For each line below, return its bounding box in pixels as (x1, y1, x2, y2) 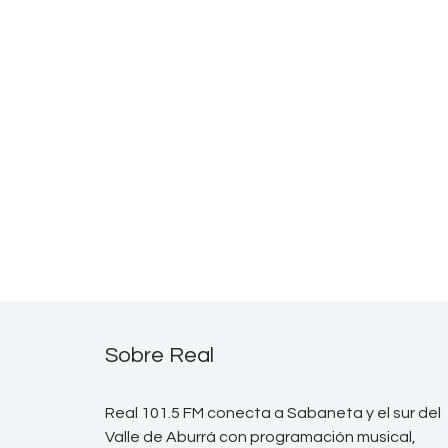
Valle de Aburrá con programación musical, (105, 428, 416, 445)
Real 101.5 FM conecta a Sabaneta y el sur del (105, 404, 441, 421)
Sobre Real (105, 343, 214, 367)
